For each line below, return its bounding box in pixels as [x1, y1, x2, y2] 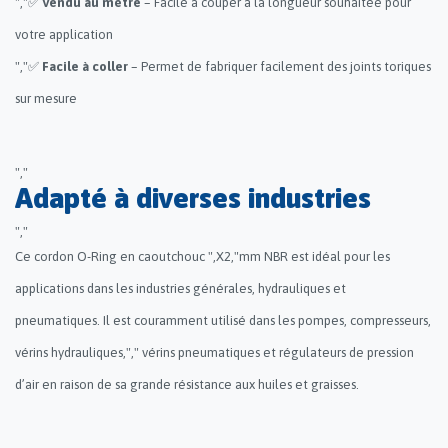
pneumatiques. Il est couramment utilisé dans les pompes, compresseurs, [15, 312, 431, 328]
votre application [15, 26, 113, 42]
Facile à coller [42, 58, 128, 74]
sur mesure [15, 90, 77, 106]
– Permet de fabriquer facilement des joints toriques [128, 58, 431, 74]
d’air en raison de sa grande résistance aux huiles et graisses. [15, 376, 359, 392]
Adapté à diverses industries [15, 181, 371, 214]
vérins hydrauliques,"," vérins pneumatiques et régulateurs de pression [15, 344, 414, 360]
